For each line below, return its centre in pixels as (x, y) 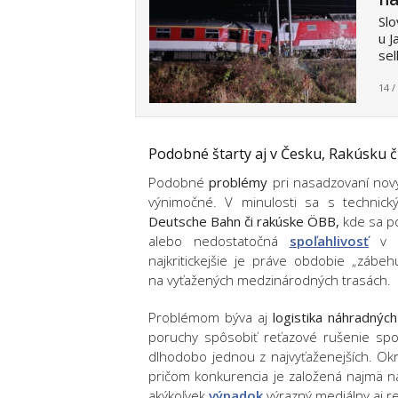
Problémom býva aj (211, 317)
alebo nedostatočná (219, 241)
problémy (239, 182)
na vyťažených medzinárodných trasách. (270, 280)
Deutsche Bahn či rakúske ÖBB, (244, 221)
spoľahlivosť (329, 241)
